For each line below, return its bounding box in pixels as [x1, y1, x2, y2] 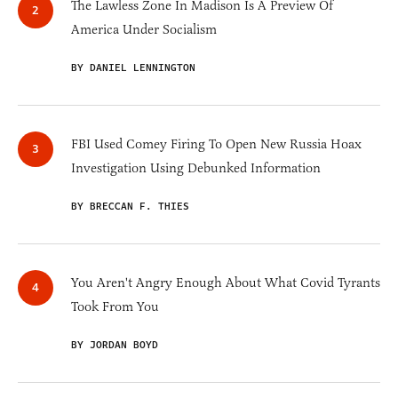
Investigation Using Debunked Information [71, 160, 321, 177]
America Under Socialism [71, 21, 217, 38]
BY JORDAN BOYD [71, 338, 158, 354]
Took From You [71, 298, 159, 315]
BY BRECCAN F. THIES [71, 199, 189, 215]
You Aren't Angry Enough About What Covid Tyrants [71, 275, 380, 291]
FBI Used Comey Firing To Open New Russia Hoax [71, 136, 362, 153]
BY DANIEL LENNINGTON [71, 60, 195, 76]
